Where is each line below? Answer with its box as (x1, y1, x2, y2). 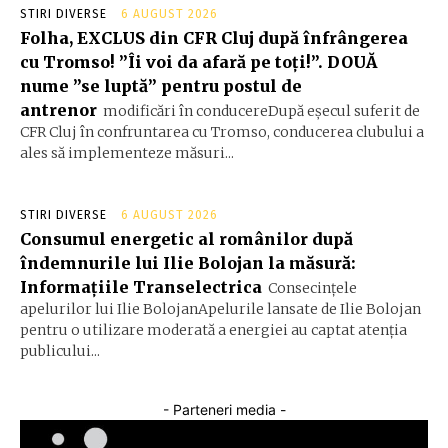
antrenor (20, 100, 97, 121)
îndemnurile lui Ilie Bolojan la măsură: (20, 253, 356, 274)
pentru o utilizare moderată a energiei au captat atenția (20, 321, 407, 340)
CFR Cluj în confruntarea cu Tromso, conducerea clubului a (20, 123, 424, 142)
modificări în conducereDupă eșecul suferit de (103, 102, 420, 121)
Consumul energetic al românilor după (20, 229, 353, 250)
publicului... (20, 342, 100, 361)
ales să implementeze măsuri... (20, 144, 234, 163)
